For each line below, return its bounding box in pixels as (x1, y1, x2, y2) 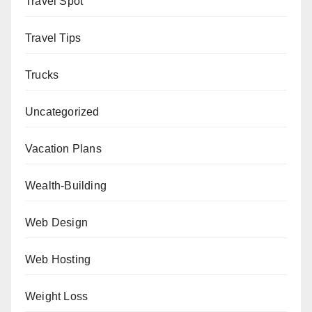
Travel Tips (25, 32, 81, 44)
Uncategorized (25, 106, 100, 118)
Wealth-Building (25, 180, 107, 192)
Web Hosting (25, 253, 91, 265)
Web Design (25, 217, 88, 228)
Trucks (25, 69, 59, 81)
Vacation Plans (25, 143, 102, 155)
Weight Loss (25, 290, 88, 302)
